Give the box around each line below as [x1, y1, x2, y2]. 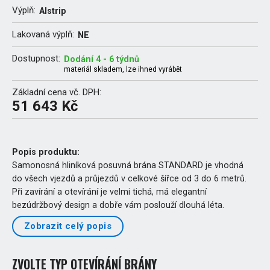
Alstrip [39, 5, 66, 16]
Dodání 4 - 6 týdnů [64, 54, 139, 64]
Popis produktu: [12, 146, 80, 157]
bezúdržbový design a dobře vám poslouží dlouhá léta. [12, 199, 224, 210]
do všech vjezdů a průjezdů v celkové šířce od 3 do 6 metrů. [12, 173, 246, 183]
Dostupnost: [12, 52, 60, 64]
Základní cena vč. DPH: [12, 86, 101, 98]
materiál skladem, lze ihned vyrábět [64, 64, 182, 74]
